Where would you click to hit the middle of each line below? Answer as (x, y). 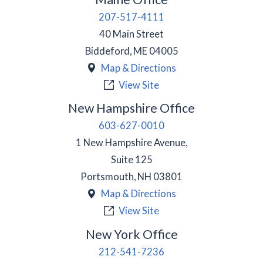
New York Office (131, 234)
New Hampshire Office (131, 108)
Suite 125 (131, 160)
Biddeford (107, 50)
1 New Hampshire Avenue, (131, 143)
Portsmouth (107, 177)
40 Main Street (131, 33)
